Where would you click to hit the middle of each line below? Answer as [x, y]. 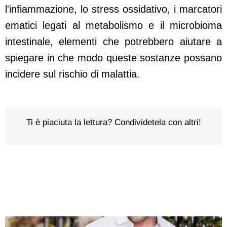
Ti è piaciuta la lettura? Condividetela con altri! [113, 123]
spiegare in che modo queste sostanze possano [113, 58]
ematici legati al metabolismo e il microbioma [113, 26]
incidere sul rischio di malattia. [72, 74]
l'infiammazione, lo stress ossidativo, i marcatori [113, 9]
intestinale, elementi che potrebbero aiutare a [113, 42]
